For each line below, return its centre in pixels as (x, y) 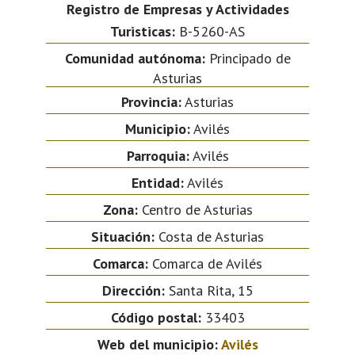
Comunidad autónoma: (135, 58)
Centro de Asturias (195, 209)
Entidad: (158, 182)
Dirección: (133, 290)
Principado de (248, 58)
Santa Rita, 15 (209, 290)
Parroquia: (158, 155)
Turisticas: (143, 31)
